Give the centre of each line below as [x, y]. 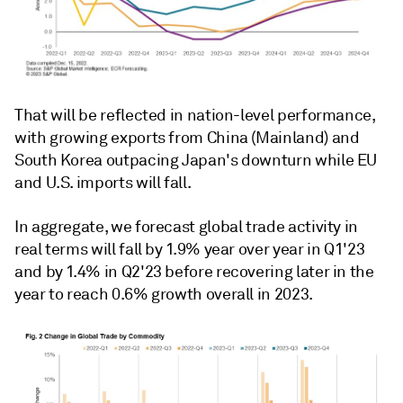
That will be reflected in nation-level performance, [195, 115]
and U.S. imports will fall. [103, 182]
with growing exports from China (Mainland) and [187, 137]
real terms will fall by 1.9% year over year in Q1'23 [190, 249]
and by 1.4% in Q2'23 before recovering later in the [194, 271]
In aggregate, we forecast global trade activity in [187, 226]
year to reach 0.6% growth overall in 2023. [164, 294]
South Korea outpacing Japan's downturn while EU [196, 160]
